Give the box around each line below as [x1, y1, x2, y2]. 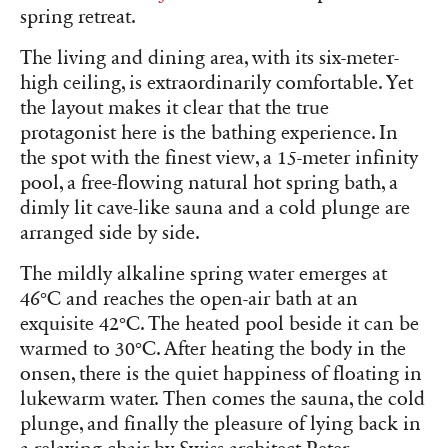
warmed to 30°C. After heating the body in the [20, 337, 406, 362]
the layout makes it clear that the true [20, 95, 329, 120]
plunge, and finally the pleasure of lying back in [20, 412, 421, 437]
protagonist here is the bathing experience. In [20, 120, 398, 145]
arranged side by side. [20, 220, 200, 245]
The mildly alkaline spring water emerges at [20, 262, 387, 287]
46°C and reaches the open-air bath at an [20, 287, 358, 312]
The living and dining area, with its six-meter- [20, 45, 399, 70]
